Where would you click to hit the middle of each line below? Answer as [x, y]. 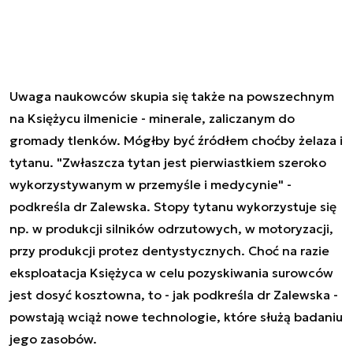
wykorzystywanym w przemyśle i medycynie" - [150, 184]
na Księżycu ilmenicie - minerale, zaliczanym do [152, 118]
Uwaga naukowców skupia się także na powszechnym [172, 96]
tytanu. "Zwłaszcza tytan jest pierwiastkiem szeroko [168, 162]
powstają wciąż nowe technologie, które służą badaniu [176, 316]
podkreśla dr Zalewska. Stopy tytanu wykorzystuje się [173, 206]
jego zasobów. [53, 338]
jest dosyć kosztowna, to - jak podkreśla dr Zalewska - [174, 294]
